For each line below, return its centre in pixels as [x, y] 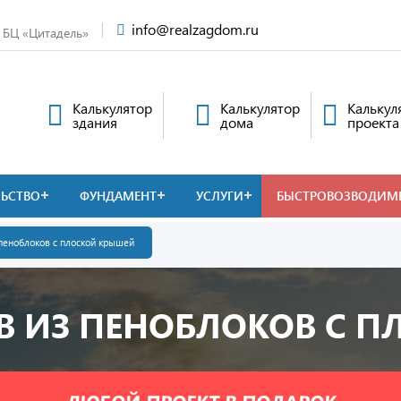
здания [95, 122]
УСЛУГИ [220, 196]
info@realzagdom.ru [195, 29]
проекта [373, 122]
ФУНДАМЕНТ [118, 196]
